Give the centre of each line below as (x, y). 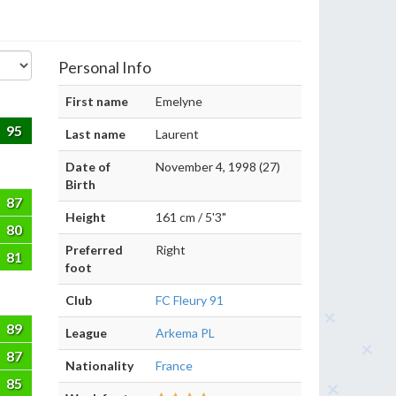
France (174, 366)
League (86, 333)
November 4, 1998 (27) (218, 167)
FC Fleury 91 (190, 300)
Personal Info (105, 67)
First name (97, 101)
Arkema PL (185, 333)
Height (86, 217)
